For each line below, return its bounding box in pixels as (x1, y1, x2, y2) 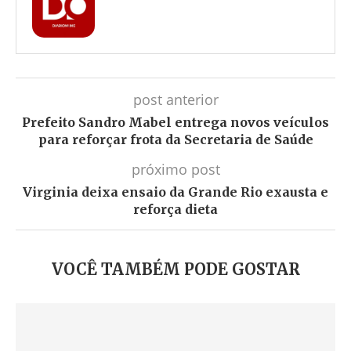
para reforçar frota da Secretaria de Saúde (38, 132, 313, 147)
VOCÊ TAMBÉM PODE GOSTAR (51, 259, 300, 279)
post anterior (132, 90, 219, 109)
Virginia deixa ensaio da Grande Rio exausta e (23, 184, 328, 200)
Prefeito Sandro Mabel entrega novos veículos (22, 114, 329, 130)
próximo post (131, 160, 220, 179)
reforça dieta (133, 201, 218, 217)
